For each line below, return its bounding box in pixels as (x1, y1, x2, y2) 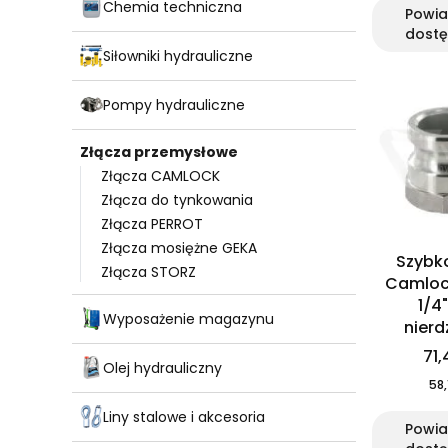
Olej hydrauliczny (103, 357, 222, 378)
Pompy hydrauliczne (103, 94, 245, 115)
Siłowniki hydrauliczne (103, 45, 253, 66)
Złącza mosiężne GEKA (101, 238, 257, 259)
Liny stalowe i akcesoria (103, 406, 265, 427)
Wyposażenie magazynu (103, 308, 274, 329)
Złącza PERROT (101, 214, 203, 235)
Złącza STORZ (101, 262, 196, 283)
